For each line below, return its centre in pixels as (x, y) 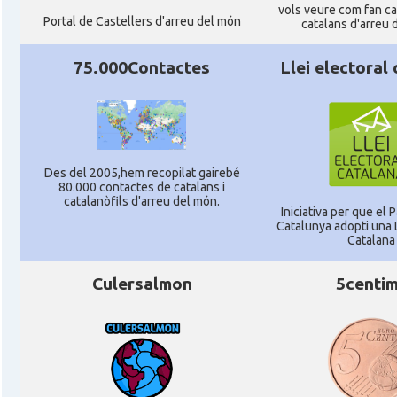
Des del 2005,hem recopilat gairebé (142, 173)
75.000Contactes (142, 67)
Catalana (371, 240)
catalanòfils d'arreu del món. (142, 202)
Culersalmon (142, 284)
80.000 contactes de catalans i (142, 187)
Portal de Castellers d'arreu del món (142, 21)
